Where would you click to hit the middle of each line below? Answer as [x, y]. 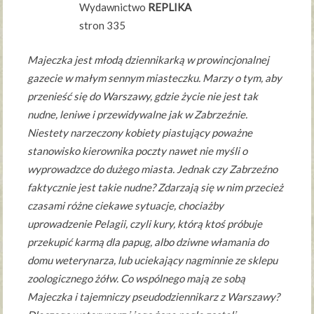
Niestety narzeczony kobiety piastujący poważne [140, 132]
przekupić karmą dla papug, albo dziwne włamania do [148, 241]
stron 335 [102, 26]
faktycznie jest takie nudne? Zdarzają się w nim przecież [156, 187]
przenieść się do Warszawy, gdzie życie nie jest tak [143, 96]
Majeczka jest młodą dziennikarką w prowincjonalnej [149, 59]
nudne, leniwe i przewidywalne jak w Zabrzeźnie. [138, 114]
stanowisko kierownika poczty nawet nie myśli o [138, 150]
